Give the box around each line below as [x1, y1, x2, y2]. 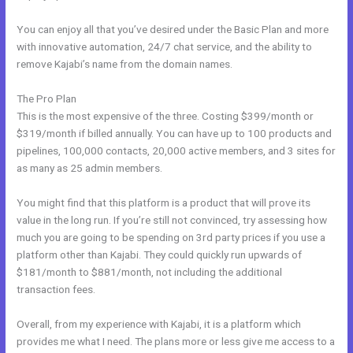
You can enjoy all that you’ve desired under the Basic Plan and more [17, 22, 329, 35]
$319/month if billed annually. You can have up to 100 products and [17, 126, 333, 139]
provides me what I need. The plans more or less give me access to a [17, 334, 336, 347]
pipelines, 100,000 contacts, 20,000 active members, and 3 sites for [17, 143, 336, 157]
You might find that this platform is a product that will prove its [17, 195, 311, 209]
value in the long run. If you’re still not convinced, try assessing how [17, 213, 328, 226]
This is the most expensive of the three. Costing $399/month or [17, 109, 314, 122]
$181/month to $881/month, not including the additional [17, 265, 283, 278]
